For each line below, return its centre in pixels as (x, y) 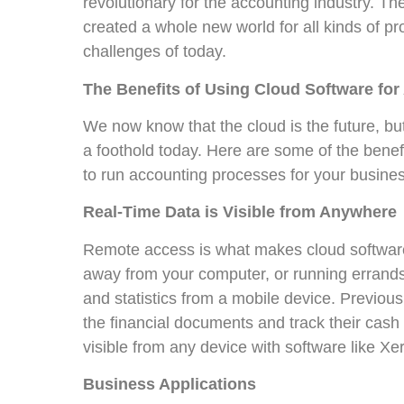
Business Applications (170, 385)
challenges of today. (155, 52)
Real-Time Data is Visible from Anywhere (240, 212)
